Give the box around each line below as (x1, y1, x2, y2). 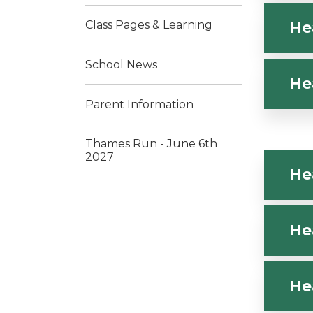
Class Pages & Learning (85, 18, 212, 32)
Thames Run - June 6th (85, 137, 217, 151)
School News (85, 57, 157, 71)
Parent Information (85, 97, 194, 111)
